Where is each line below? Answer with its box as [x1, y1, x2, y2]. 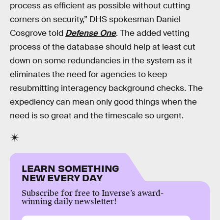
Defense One [65, 27, 116, 38]
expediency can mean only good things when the [10, 96, 197, 107]
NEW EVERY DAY [22, 170, 103, 183]
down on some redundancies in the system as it [10, 55, 192, 66]
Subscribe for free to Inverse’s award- [22, 188, 164, 198]
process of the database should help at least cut [10, 41, 195, 52]
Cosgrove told [10, 27, 65, 38]
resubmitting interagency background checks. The [10, 82, 203, 93]
